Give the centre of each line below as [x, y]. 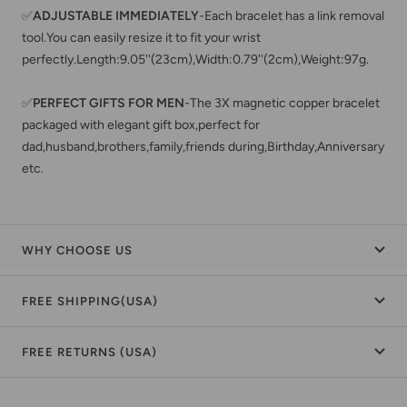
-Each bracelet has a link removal [292, 15]
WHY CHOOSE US [77, 250]
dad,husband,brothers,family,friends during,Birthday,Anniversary [203, 146]
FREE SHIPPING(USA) [90, 301]
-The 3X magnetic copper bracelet [282, 103]
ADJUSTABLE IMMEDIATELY [116, 15]
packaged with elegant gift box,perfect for [141, 124]
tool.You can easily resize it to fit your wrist [141, 37]
